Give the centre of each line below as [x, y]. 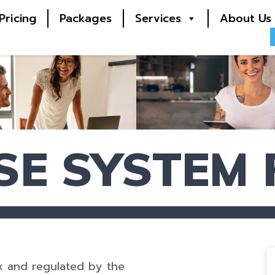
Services [158, 18]
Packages [85, 18]
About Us [246, 18]
